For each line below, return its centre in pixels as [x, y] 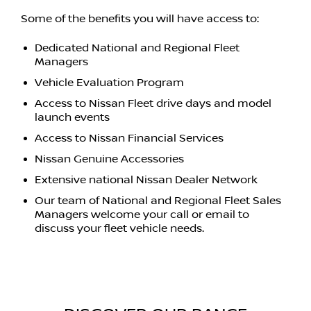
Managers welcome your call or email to [142, 214]
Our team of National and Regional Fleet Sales [158, 200]
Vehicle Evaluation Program [109, 82]
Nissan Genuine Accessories [109, 159]
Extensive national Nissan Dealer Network [146, 179]
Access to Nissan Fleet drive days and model [153, 103]
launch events [72, 117]
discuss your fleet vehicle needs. [119, 228]
